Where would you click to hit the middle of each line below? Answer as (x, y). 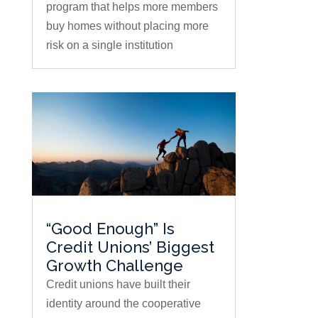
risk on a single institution (109, 45)
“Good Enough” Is (110, 229)
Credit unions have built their (118, 285)
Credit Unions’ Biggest (130, 247)
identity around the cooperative (123, 304)
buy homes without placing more (127, 26)
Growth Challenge (114, 266)
